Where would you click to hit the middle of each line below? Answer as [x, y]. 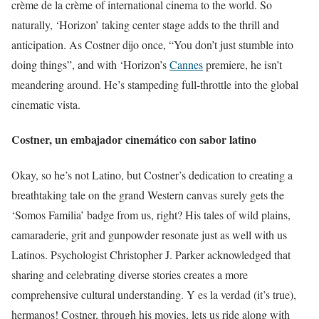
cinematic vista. [46, 105]
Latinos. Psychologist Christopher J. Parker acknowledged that [151, 254]
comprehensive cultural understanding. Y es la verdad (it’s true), [154, 294]
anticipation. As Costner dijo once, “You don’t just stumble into [152, 45]
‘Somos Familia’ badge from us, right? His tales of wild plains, [151, 214]
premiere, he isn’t [242, 65]
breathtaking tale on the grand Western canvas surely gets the [148, 194]
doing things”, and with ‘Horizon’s [90, 65]
